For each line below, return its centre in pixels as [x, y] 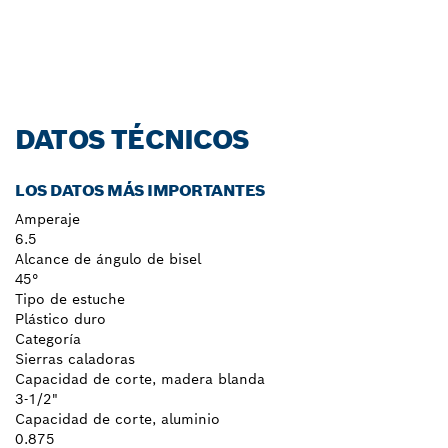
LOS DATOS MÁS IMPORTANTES [140, 191]
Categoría [48, 339]
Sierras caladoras [75, 359]
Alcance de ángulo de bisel [108, 259]
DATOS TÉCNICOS [132, 140]
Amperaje [47, 219]
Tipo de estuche [70, 299]
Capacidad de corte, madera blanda [140, 379]
